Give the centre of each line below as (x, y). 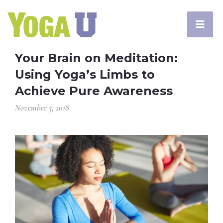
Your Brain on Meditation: (96, 58)
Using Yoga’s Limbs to (85, 74)
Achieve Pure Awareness (94, 91)
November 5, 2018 (42, 108)
